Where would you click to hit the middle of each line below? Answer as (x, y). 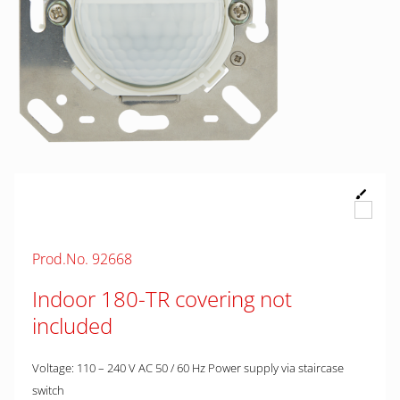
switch (48, 390)
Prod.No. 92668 (82, 259)
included (72, 325)
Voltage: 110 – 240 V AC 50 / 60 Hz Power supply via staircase (188, 368)
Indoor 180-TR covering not (162, 299)
